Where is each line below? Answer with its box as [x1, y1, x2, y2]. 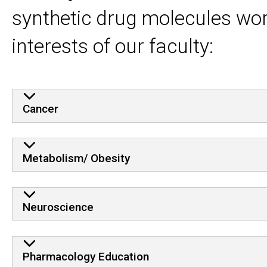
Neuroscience [22, 200, 94, 215]
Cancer [22, 102, 58, 116]
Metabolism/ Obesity [22, 151, 130, 165]
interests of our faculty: [12, 34, 213, 58]
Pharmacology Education [22, 249, 149, 263]
